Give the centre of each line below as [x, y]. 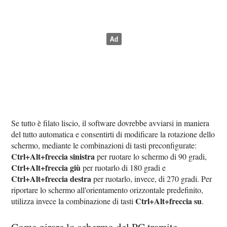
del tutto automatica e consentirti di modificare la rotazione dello [113, 134]
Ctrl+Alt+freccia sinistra [53, 157]
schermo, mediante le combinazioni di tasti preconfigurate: [104, 145]
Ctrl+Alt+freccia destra [51, 179]
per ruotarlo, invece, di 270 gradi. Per [152, 179]
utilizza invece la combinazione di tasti [73, 201]
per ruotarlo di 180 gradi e [123, 168]
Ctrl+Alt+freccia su [169, 201]
